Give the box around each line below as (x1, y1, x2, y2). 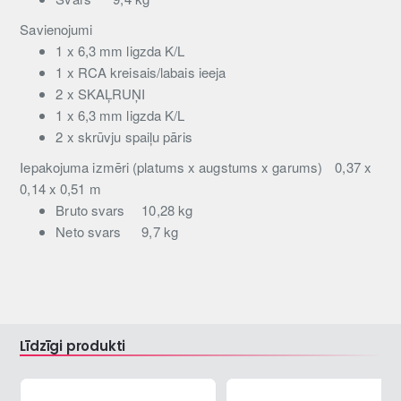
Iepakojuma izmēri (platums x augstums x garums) (20, 158, 327, 177)
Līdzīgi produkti (20, 337, 126, 356)
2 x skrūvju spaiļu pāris (55, 127, 192, 147)
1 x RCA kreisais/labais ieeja (55, 63, 226, 82)
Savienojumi (20, 20, 93, 39)
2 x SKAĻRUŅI (55, 84, 146, 104)
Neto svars (55, 222, 125, 242)
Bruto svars (55, 200, 129, 220)
